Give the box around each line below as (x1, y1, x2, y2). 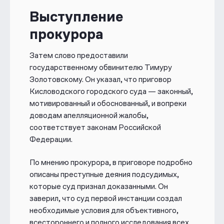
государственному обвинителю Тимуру (29, 62, 172, 72)
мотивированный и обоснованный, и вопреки (29, 98, 186, 108)
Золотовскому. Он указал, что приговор (29, 74, 171, 84)
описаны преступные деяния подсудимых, (29, 169, 179, 179)
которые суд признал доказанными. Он (29, 181, 168, 191)
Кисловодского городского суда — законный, (29, 86, 193, 96)
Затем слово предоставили (29, 50, 128, 60)
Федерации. (29, 134, 72, 144)
